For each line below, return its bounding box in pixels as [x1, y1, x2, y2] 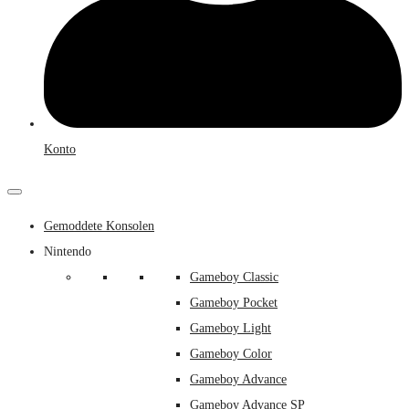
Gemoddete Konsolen [44, 219, 154, 233]
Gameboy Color [190, 347, 272, 361]
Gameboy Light [190, 321, 271, 335]
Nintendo [44, 245, 91, 258]
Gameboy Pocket [190, 296, 278, 309]
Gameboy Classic [190, 270, 278, 284]
